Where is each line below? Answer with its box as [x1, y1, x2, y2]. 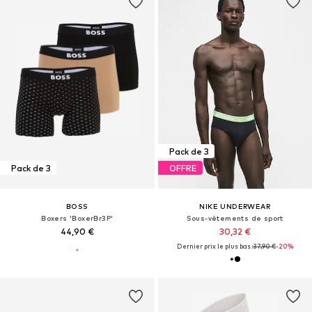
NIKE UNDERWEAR [199, 202, 271, 211]
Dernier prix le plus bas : [176, 242, 253, 251]
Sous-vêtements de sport [186, 214, 283, 223]
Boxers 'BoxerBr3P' [41, 214, 114, 223]
